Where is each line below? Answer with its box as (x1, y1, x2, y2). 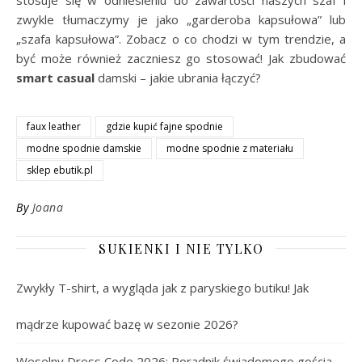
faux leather (27, 119, 81, 133)
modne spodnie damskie (27, 141, 141, 155)
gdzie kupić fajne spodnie (106, 119, 223, 133)
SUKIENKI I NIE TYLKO (99, 239, 263, 257)
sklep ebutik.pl (27, 162, 93, 177)
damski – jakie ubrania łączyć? (95, 69, 261, 86)
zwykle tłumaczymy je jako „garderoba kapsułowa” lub (16, 11, 346, 27)
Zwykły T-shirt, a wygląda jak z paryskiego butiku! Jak (16, 279, 309, 296)
